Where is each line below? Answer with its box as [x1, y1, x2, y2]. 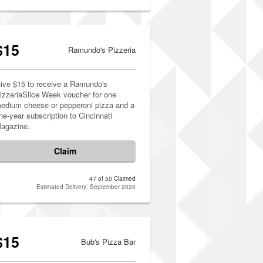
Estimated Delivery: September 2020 [36, 183, 136, 191]
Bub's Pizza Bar [81, 236, 136, 247]
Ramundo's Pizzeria [68, 44, 136, 55]
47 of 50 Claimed [89, 174, 136, 183]
